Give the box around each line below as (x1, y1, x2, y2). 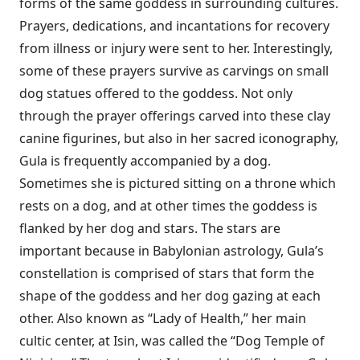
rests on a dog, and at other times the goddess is (19, 197, 317, 215)
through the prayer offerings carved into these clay (19, 107, 330, 125)
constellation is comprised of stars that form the (19, 264, 314, 282)
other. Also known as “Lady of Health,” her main (19, 309, 306, 327)
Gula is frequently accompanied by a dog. (19, 152, 271, 170)
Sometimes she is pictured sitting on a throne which (19, 174, 336, 192)
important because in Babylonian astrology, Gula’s (19, 242, 324, 260)
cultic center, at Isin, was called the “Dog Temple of (19, 332, 325, 350)
